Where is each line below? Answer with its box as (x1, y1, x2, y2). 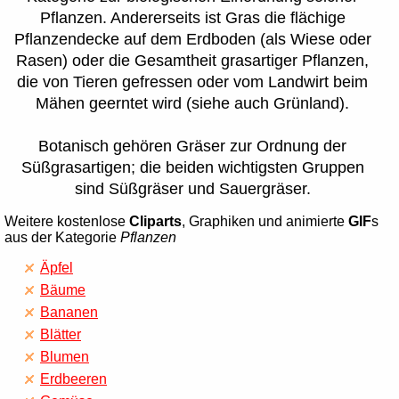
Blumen (40, 349, 89, 365)
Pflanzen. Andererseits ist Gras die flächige (39, 9, 346, 28)
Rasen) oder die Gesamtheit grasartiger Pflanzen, (16, 52, 370, 70)
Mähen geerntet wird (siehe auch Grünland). (36, 94, 350, 113)
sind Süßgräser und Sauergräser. (74, 180, 311, 199)
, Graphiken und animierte (182, 214, 348, 230)
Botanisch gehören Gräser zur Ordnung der (38, 137, 347, 156)
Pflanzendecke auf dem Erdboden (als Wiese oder (13, 30, 371, 49)
